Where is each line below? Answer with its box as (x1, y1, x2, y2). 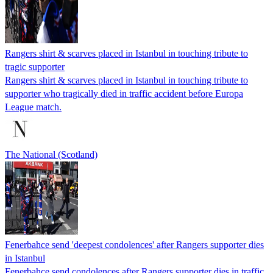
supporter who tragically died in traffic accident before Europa (5, 88, 243, 99)
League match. (5, 101, 62, 112)
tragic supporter (5, 61, 65, 72)
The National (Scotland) (5, 149, 97, 160)
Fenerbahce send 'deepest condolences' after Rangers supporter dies (5, 239, 264, 250)
